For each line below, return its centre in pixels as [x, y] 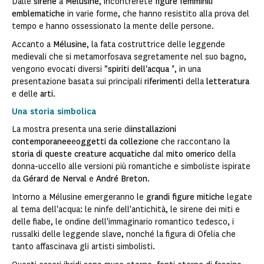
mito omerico [191, 154]
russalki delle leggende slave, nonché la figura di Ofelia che [124, 235]
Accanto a [32, 45]
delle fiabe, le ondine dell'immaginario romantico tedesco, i [123, 222]
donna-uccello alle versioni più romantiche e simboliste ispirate [131, 167]
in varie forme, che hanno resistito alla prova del [157, 14]
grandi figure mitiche [185, 197]
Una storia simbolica [54, 112]
